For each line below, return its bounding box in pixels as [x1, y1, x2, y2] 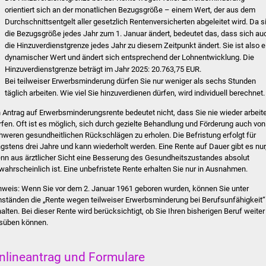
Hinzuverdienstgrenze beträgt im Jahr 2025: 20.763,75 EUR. [5, 64, 202, 74]
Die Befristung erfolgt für [173, 131, 256, 140]
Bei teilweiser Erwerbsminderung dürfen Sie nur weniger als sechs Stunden [5, 76, 256, 85]
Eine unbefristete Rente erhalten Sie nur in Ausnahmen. [64, 164, 248, 174]
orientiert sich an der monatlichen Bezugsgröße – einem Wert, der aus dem [5, 5, 256, 14]
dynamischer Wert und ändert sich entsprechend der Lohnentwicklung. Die [5, 52, 255, 62]
